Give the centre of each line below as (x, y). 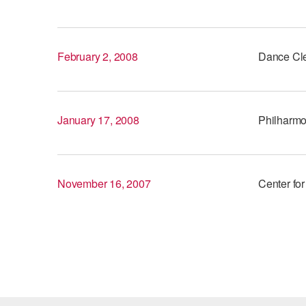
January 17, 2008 (98, 120)
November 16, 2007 (104, 183)
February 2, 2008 (98, 56)
